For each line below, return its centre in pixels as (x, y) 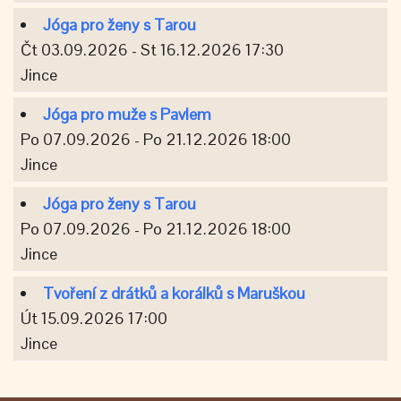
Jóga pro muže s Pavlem (127, 114)
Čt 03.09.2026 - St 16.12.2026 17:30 (152, 49)
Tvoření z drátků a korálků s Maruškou (174, 293)
